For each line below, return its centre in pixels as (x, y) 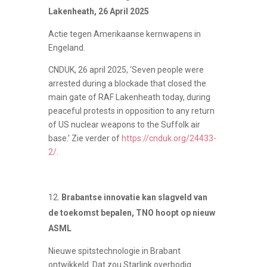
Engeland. (66, 47)
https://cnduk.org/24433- (169, 138)
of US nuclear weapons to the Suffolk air (124, 124)
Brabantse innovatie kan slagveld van (134, 197)
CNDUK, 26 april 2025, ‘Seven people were (126, 69)
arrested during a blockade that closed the (127, 83)
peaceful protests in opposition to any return (131, 111)
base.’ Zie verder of (85, 138)
